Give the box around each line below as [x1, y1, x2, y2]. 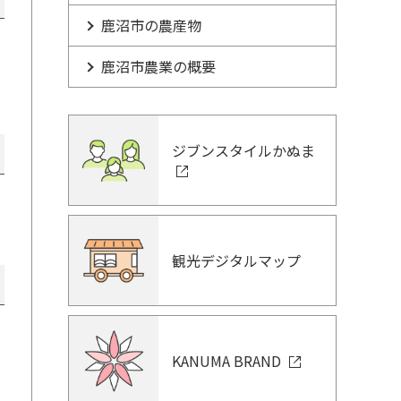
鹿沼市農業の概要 [101, 55, 216, 77]
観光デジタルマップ [172, 250, 301, 271]
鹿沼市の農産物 [101, 14, 201, 36]
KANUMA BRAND [172, 350, 285, 371]
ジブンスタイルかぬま [172, 140, 315, 161]
